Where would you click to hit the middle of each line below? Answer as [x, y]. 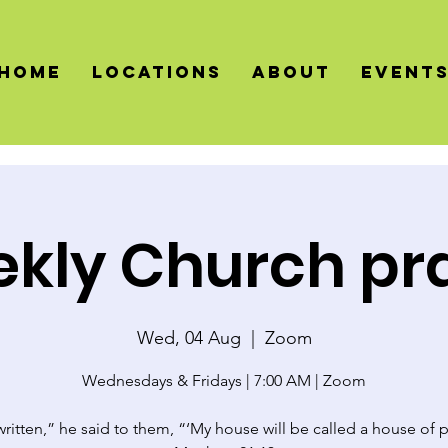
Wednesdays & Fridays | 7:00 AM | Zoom [224, 380]
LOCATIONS [157, 71]
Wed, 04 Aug [188, 337]
